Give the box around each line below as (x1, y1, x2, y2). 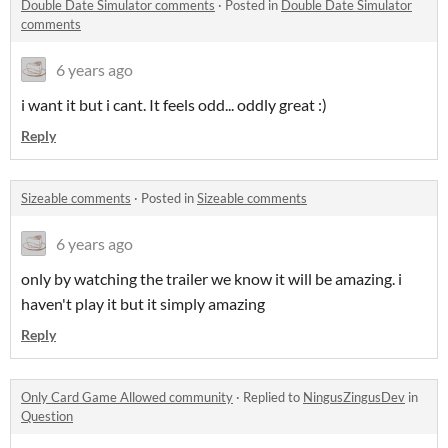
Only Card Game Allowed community (21, 388, 233, 405)
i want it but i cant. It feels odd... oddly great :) (21, 94, 327, 114)
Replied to (243, 388, 303, 405)
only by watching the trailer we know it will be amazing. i (21, 268, 402, 288)
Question (21, 407, 73, 424)
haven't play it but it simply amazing (21, 293, 265, 313)
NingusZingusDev (303, 388, 405, 405)
